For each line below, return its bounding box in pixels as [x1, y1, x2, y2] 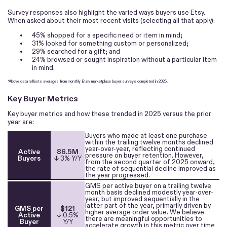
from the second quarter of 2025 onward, [85, 158, 215, 167]
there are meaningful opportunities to [85, 214, 203, 223]
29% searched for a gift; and [32, 47, 121, 56]
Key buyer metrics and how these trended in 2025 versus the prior [8, 109, 211, 119]
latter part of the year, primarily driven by [85, 201, 211, 210]
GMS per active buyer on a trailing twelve [85, 181, 212, 191]
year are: [8, 118, 34, 127]
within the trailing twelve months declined [85, 138, 214, 147]
